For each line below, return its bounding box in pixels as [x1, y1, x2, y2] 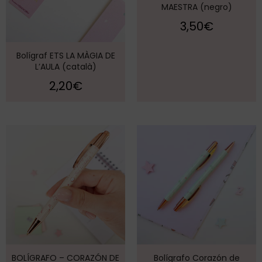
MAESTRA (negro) [161, 1, 232, 13]
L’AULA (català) [35, 61, 96, 73]
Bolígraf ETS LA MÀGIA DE [16, 50, 115, 62]
